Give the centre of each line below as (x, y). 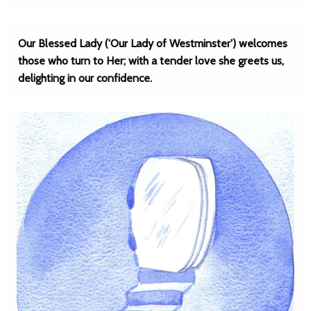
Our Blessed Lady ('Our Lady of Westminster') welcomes (153, 43)
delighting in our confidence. (85, 78)
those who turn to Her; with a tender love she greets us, (151, 61)
